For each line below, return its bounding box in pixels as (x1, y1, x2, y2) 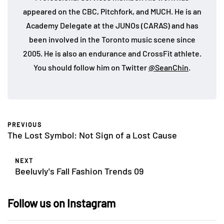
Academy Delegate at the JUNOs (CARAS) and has (25, 20, 198, 30)
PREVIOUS (7, 120, 42, 128)
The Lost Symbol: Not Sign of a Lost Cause (7, 129, 177, 140)
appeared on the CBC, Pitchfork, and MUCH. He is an (22, 6, 201, 16)
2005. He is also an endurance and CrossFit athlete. (22, 48, 201, 58)
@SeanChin (148, 62, 188, 72)
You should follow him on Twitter (33, 62, 148, 72)
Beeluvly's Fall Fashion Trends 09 (15, 165, 143, 176)
